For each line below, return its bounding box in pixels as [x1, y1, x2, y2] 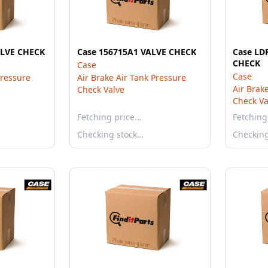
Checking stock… [77, 129, 144, 140]
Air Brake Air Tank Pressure [77, 72, 186, 83]
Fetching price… [77, 111, 141, 123]
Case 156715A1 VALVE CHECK [77, 46, 196, 57]
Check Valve [77, 84, 124, 95]
